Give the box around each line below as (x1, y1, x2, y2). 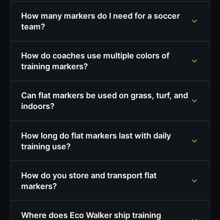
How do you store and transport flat (21, 170, 157, 180)
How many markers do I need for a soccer (21, 11, 180, 21)
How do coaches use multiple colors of (21, 51, 169, 61)
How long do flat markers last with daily (21, 130, 171, 140)
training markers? (21, 61, 88, 72)
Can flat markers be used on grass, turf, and (21, 90, 188, 101)
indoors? (21, 101, 55, 111)
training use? (21, 141, 71, 151)
